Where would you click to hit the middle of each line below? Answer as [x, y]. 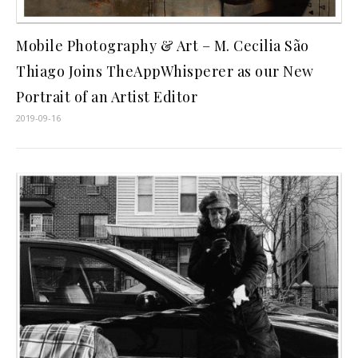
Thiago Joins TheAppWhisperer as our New [165, 72]
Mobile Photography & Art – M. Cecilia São [163, 46]
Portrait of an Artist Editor [107, 97]
